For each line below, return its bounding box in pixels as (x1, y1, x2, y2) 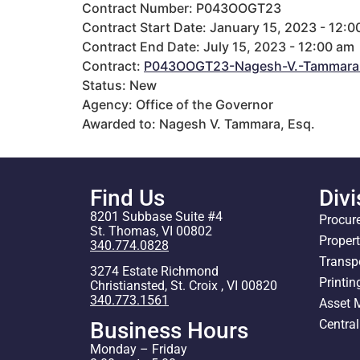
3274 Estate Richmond (90, 264, 219, 280)
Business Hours (90, 317, 248, 344)
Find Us (90, 184, 165, 211)
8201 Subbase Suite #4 (90, 208, 223, 224)
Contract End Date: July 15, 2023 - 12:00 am (82, 38, 354, 55)
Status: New (82, 76, 157, 93)
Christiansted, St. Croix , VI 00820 (90, 278, 277, 294)
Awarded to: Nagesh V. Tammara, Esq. (82, 115, 315, 132)
